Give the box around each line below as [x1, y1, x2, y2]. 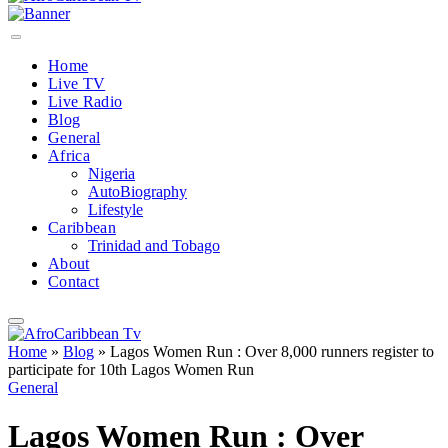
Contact [48, 273, 100, 290]
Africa [48, 147, 90, 164]
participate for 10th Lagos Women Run [8, 361, 254, 378]
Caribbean [48, 219, 116, 236]
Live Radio [48, 93, 123, 110]
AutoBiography [88, 183, 187, 200]
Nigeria [88, 165, 135, 182]
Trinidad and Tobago [88, 237, 220, 254]
